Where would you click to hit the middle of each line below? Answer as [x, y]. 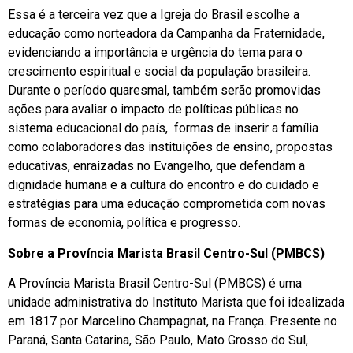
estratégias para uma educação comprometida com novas [167, 204]
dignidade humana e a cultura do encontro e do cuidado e [163, 185]
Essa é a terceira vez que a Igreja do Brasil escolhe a [154, 15]
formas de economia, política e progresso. [126, 223]
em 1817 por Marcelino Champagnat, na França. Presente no [173, 321]
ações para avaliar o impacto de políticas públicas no [153, 110]
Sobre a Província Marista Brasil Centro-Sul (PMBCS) [166, 253]
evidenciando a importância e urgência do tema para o [155, 53]
